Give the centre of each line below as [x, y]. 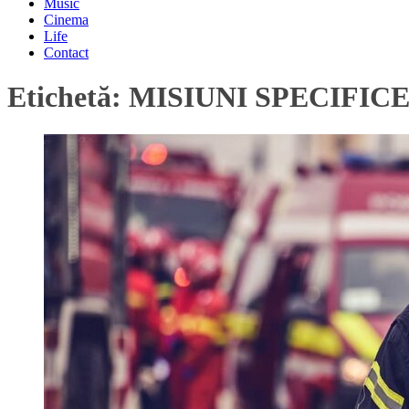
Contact [66, 52]
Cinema [66, 20]
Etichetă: [68, 97]
